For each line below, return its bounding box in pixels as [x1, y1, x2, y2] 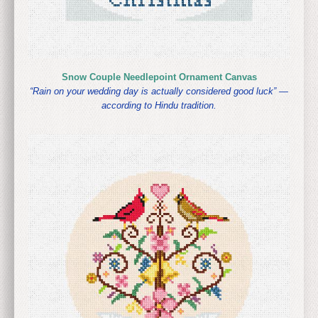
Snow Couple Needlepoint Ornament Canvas [61, 72, 257, 82]
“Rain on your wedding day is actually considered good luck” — [30, 86, 288, 97]
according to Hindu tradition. [102, 100, 216, 111]
